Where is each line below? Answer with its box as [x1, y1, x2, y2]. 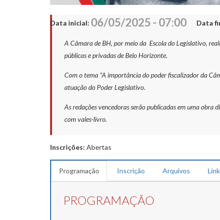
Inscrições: [50, 143, 86, 152]
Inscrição [117, 166, 145, 175]
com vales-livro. [64, 115, 107, 124]
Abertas [86, 143, 111, 152]
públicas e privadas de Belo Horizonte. [64, 51, 167, 60]
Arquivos [163, 166, 190, 175]
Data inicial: [50, 19, 91, 27]
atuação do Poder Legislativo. [64, 83, 145, 92]
